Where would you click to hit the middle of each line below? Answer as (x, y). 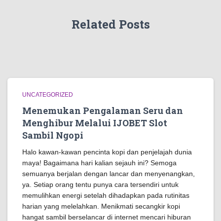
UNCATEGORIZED (48, 95)
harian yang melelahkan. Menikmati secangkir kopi (101, 206)
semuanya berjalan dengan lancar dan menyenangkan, (109, 174)
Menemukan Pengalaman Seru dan (103, 110)
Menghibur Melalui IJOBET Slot (95, 123)
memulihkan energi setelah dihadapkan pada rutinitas (106, 195)
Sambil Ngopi (53, 135)
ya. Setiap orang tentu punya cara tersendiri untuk (100, 184)
